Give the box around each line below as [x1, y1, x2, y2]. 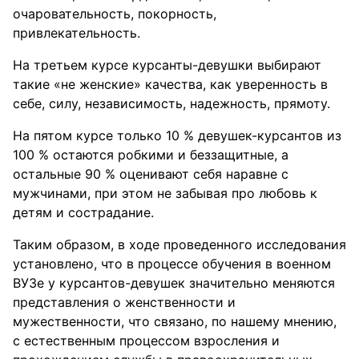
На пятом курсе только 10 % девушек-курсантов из [13, 127, 341, 143]
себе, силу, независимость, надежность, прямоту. [13, 95, 330, 111]
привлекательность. [13, 25, 140, 41]
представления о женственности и [13, 294, 236, 310]
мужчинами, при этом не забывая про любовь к [13, 185, 317, 201]
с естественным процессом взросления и [13, 333, 280, 349]
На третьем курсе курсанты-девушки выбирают [13, 57, 321, 73]
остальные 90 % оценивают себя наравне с [13, 166, 288, 182]
